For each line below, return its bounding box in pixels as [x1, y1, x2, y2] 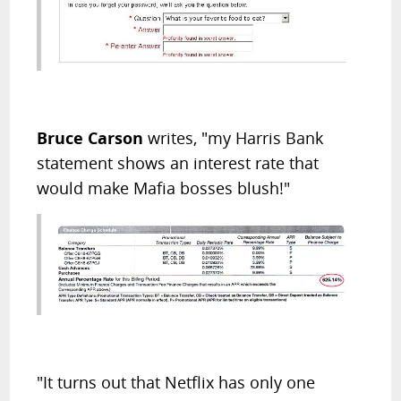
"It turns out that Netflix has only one [37, 371, 316, 394]
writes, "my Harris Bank [148, 127, 324, 149]
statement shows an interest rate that [37, 152, 320, 175]
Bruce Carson [37, 127, 149, 149]
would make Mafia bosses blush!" [37, 177, 291, 200]
